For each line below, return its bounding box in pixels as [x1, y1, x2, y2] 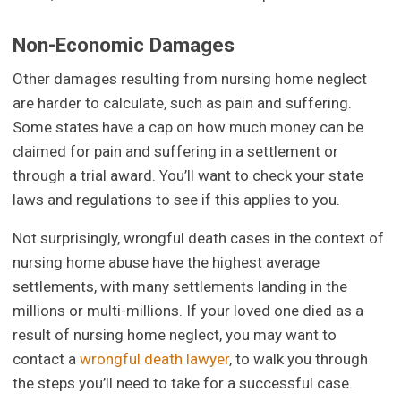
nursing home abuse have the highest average [13, 253, 320, 272]
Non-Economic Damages [13, 33, 235, 57]
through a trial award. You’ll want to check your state [13, 166, 364, 185]
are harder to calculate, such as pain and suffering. [13, 94, 353, 113]
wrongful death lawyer [80, 350, 230, 369]
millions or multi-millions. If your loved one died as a [13, 302, 364, 320]
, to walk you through [229, 350, 369, 369]
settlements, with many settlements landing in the [13, 277, 348, 296]
